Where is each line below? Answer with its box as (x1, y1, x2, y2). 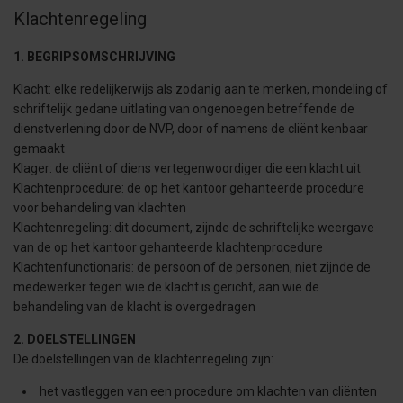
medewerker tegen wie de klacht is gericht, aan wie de (13, 280, 319, 294)
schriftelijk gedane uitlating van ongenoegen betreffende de (13, 102, 354, 116)
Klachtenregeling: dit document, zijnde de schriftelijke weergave (13, 220, 374, 235)
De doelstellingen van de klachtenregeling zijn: (13, 352, 273, 366)
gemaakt (13, 141, 65, 156)
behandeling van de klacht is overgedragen (13, 300, 255, 314)
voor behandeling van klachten (13, 201, 186, 215)
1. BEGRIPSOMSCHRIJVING (13, 49, 175, 64)
